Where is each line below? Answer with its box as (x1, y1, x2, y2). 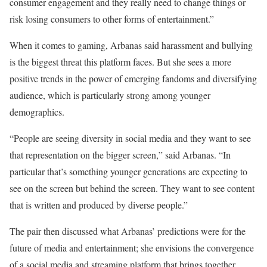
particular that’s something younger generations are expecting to (10, 165, 247, 178)
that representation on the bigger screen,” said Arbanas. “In (10, 148, 231, 161)
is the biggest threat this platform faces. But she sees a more (10, 55, 231, 68)
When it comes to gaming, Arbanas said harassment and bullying (10, 39, 253, 51)
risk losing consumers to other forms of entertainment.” (10, 13, 214, 25)
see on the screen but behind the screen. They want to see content (10, 182, 254, 194)
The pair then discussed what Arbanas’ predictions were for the (10, 225, 246, 237)
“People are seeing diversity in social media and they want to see (10, 132, 251, 144)
